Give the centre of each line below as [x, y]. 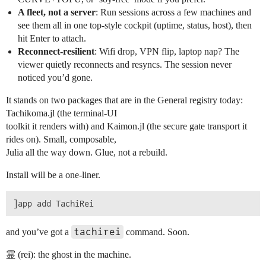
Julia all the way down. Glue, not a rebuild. [87, 152]
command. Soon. [156, 232]
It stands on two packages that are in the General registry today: [124, 100]
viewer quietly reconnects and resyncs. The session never [125, 64]
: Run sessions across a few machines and [173, 12]
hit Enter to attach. [52, 38]
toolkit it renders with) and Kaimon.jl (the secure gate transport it [126, 126]
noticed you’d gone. [55, 77]
